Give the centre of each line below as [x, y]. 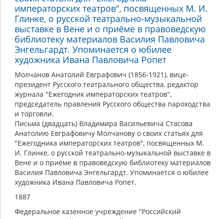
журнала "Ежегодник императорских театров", [93, 94]
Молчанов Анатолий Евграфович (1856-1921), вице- [102, 75]
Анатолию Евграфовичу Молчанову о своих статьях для [109, 133]
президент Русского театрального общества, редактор [107, 85]
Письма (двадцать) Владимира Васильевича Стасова [104, 124]
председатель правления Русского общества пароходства [112, 104]
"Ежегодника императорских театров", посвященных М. [109, 143]
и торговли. [34, 114]
